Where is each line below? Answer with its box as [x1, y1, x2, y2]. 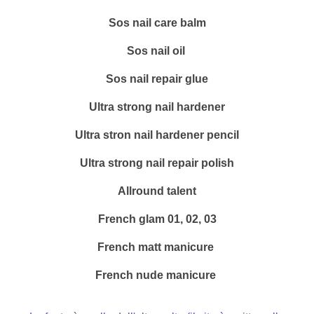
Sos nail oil [126, 45, 188, 57]
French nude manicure [95, 269, 219, 282]
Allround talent [118, 185, 196, 198]
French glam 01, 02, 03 [97, 213, 217, 226]
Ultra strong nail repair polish [80, 157, 234, 170]
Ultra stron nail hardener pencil [75, 129, 239, 142]
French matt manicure [97, 241, 217, 254]
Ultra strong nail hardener [89, 101, 225, 114]
